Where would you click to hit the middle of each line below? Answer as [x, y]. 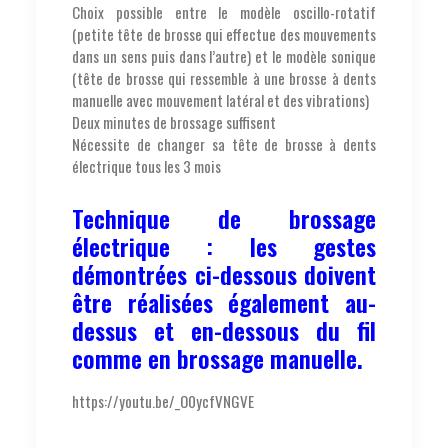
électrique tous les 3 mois [146, 165]
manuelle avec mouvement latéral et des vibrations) [220, 99]
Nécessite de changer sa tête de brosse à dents [224, 143]
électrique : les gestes [224, 245]
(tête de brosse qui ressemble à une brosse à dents [224, 77]
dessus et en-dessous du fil [224, 329]
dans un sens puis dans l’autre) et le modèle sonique [224, 55]
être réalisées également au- [224, 301]
